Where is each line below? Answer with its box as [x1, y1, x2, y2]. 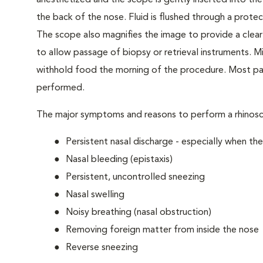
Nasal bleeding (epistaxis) [66, 155, 173, 164]
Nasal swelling [66, 190, 124, 200]
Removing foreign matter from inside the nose [66, 225, 259, 235]
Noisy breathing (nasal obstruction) [66, 208, 211, 217]
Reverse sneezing [66, 243, 138, 252]
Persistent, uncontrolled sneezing [66, 173, 205, 182]
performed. [36, 83, 85, 93]
